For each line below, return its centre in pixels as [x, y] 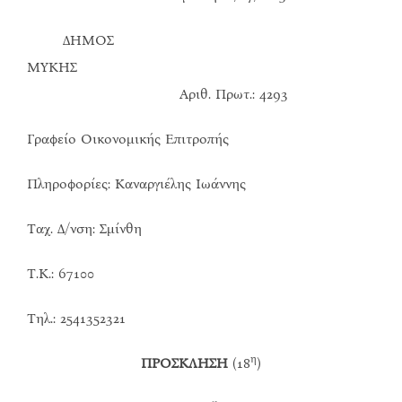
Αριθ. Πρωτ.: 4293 [157, 94]
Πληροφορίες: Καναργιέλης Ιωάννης [136, 184]
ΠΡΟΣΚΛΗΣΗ [184, 363]
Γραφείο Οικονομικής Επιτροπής [128, 139]
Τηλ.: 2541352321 [76, 319]
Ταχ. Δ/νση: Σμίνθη [84, 229]
